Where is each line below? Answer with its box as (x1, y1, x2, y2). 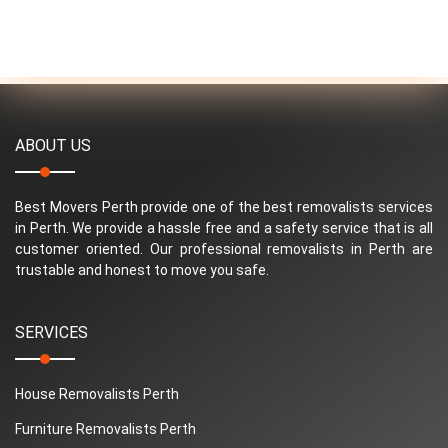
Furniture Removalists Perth (15, 420, 196, 437)
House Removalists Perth (15, 385, 179, 402)
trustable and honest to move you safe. (15, 261, 269, 278)
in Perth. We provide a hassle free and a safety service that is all (15, 219, 433, 236)
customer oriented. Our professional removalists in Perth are (15, 240, 433, 257)
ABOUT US (15, 135, 91, 155)
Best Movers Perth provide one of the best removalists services (15, 198, 433, 215)
